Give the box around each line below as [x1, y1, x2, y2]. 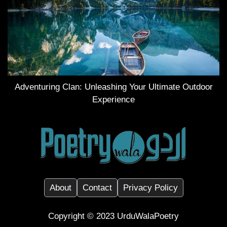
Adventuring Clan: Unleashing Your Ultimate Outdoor [14, 82, 213, 92]
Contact [82, 182, 112, 193]
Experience [92, 94, 135, 104]
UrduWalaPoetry [117, 211, 179, 221]
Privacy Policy [123, 182, 178, 193]
